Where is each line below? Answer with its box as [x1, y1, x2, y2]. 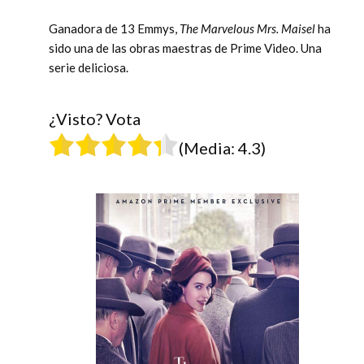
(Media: [179, 137, 238, 158]
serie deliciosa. [49, 59, 128, 75]
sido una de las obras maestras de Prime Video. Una [49, 40, 322, 55]
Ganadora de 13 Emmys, [49, 20, 180, 36]
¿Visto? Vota [49, 108, 141, 128]
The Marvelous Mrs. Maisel [180, 20, 318, 36]
